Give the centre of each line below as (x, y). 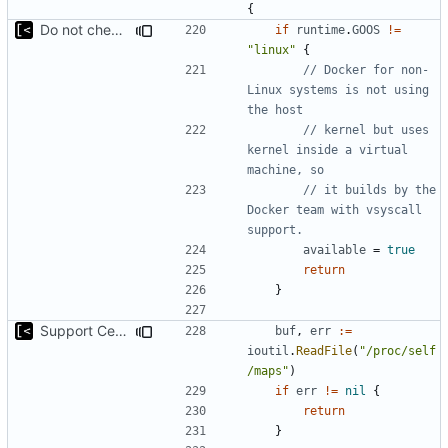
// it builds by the (369, 189)
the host (275, 109)
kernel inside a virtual (327, 149)
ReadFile (324, 350)
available (334, 249)
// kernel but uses (366, 129)
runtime (320, 29)
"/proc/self (397, 350)
